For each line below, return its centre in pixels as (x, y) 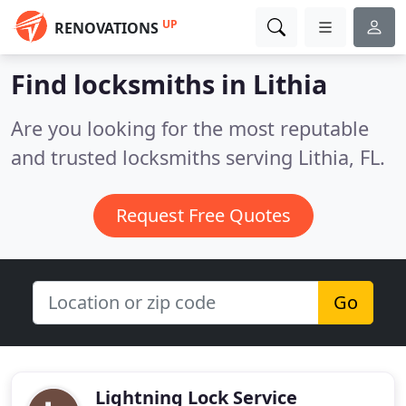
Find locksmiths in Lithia (169, 84)
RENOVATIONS (106, 28)
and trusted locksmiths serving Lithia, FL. (198, 157)
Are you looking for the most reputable (190, 128)
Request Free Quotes (203, 215)
